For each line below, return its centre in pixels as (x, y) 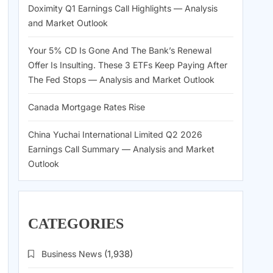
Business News (72, 254)
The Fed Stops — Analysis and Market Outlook (121, 80)
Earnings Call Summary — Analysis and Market (121, 149)
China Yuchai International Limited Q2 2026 (115, 135)
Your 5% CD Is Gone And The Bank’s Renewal (120, 51)
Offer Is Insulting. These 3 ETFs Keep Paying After (128, 65)
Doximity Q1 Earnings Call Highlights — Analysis (123, 9)
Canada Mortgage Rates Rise (87, 107)
